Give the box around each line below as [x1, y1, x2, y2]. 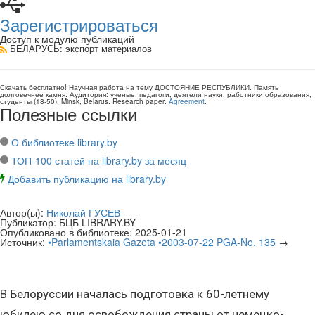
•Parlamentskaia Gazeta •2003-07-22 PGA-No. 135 [48, 235, 276, 249]
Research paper [112, 96, 165, 106]
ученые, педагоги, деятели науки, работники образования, [110, 89, 311, 99]
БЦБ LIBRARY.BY [59, 215, 136, 229]
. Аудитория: [65, 89, 110, 99]
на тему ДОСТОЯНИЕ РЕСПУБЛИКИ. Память [124, 82, 278, 92]
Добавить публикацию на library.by [8, 172, 166, 186]
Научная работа [69, 82, 124, 92]
